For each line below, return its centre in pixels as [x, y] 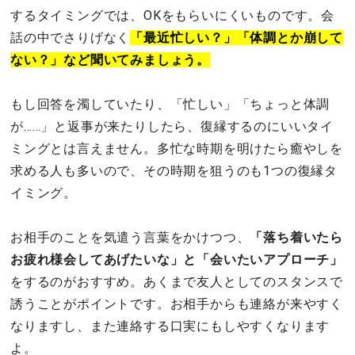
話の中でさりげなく [71, 37]
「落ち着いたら [297, 237]
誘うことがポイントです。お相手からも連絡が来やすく [177, 303]
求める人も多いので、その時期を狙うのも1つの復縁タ [174, 170]
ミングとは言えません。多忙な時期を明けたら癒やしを [177, 148]
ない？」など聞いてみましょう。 [110, 59]
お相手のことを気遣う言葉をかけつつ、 [130, 237]
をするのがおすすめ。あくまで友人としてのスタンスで [177, 281]
